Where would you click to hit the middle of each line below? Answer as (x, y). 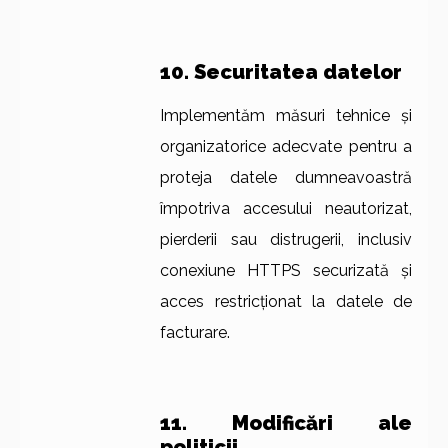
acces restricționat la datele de (286, 302)
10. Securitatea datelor (281, 72)
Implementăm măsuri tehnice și (286, 116)
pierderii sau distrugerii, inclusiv (286, 240)
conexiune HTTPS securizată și (286, 271)
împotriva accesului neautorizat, (286, 209)
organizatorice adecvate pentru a (286, 147)
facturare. (195, 333)
